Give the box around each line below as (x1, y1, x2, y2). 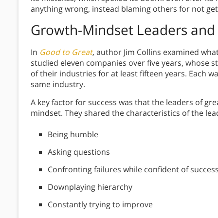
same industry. (31, 79, 85, 90)
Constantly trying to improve (48, 199, 153, 210)
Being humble (48, 129, 98, 140)
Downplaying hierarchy (48, 182, 132, 193)
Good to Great (39, 47, 92, 58)
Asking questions (48, 146, 110, 158)
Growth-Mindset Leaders (31, 20, 187, 39)
